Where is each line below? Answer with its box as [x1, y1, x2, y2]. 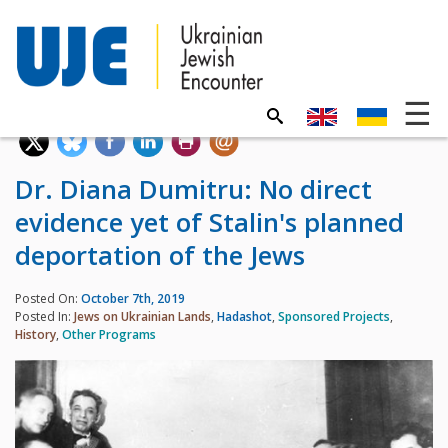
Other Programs [62, 325, 156, 343]
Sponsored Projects [278, 307, 390, 325]
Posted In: [15, 307, 74, 325]
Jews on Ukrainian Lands [74, 307, 211, 325]
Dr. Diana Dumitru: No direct [15, 172, 372, 207]
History [15, 325, 56, 343]
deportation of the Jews [15, 238, 305, 273]
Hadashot [217, 307, 272, 325]
